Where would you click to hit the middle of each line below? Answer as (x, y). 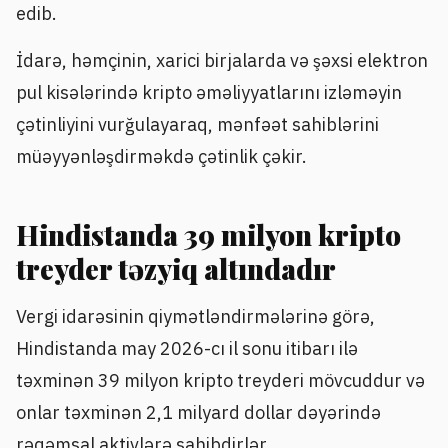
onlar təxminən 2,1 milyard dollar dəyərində (198, 413)
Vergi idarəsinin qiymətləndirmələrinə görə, (195, 317)
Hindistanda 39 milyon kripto (208, 234)
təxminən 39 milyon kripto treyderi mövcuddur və (220, 381)
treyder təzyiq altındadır (176, 268)
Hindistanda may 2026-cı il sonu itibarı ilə (187, 349)
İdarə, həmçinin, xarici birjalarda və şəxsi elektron (222, 61)
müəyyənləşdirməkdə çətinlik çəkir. (161, 157)
